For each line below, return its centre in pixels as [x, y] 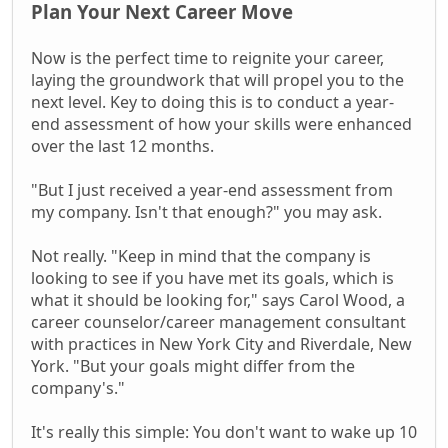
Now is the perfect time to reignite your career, [207, 57]
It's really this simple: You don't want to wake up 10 [224, 431]
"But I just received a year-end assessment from [212, 189]
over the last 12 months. [122, 145]
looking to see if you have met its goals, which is [212, 277]
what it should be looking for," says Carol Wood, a [218, 299]
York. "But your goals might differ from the [193, 365]
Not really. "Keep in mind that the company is [201, 255]
